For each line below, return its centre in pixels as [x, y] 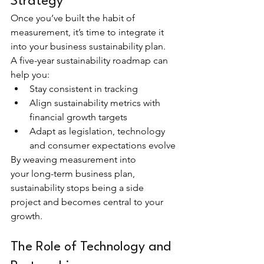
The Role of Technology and [93, 247]
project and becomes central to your [88, 202]
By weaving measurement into [75, 159]
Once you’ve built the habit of [74, 18]
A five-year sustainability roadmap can [90, 60]
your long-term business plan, [74, 173]
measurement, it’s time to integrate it [88, 32]
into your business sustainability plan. [89, 46]
